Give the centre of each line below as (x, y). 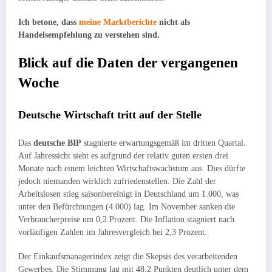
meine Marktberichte (118, 22)
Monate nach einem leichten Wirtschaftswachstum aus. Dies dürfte (132, 169)
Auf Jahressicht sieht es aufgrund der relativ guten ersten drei (123, 156)
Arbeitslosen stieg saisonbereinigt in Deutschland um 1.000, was (128, 194)
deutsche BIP (57, 143)
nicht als (173, 22)
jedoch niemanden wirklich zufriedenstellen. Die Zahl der (117, 182)
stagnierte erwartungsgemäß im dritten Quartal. (164, 143)
